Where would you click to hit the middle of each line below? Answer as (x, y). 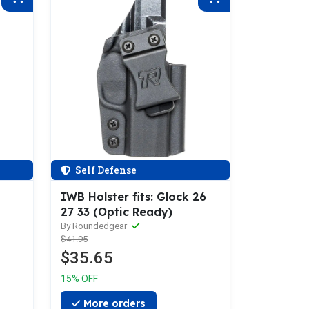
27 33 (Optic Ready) (117, 212)
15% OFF (79, 279)
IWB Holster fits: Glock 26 (133, 197)
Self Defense (105, 170)
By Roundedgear (95, 226)
